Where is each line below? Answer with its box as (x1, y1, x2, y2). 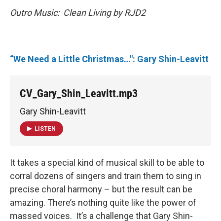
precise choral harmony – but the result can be (10, 184, 192, 195)
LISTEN (35, 125, 56, 133)
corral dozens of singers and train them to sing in (10, 171, 201, 182)
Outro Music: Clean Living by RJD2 (10, 7, 146, 18)
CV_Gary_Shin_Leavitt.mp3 (20, 87, 138, 100)
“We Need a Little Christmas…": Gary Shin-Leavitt (10, 53, 209, 64)
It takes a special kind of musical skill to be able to (10, 157, 204, 168)
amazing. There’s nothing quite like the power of (10, 197, 196, 208)
